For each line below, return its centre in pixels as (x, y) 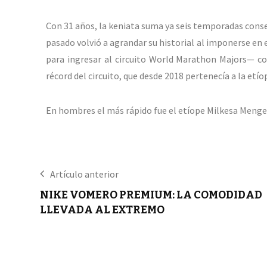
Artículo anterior (84, 174)
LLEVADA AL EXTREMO (102, 210)
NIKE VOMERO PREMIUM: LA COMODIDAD (151, 195)
